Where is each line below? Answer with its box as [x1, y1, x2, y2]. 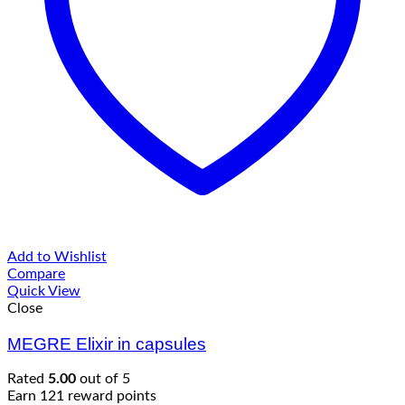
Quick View [7, 284, 80, 298]
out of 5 [76, 372, 130, 387]
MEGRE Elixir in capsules [7, 334, 206, 353]
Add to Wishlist [7, 250, 107, 264]
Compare [7, 267, 65, 281]
